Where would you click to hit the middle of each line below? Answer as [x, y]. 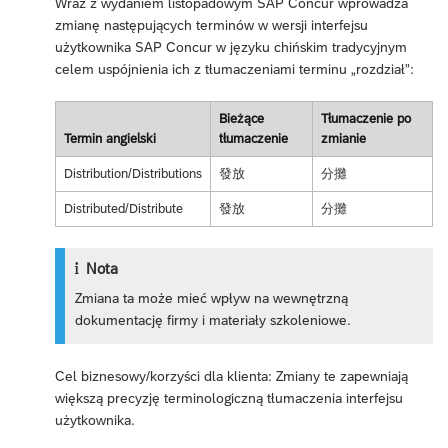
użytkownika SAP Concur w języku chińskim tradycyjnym [231, 46]
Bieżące [241, 118]
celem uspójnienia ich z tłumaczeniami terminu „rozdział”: [234, 68]
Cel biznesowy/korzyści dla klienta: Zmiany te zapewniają [231, 375]
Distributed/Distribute [123, 208]
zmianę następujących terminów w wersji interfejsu [211, 24]
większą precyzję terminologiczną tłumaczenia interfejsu [229, 397]
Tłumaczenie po [365, 118]
